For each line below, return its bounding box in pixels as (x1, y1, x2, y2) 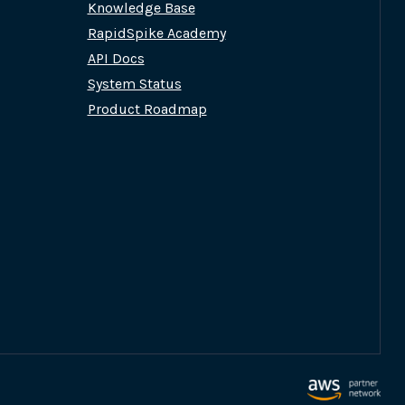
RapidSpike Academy (87, 24, 226, 42)
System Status (87, 75, 182, 93)
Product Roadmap (87, 100, 207, 118)
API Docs (87, 50, 145, 68)
